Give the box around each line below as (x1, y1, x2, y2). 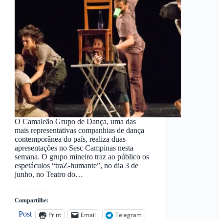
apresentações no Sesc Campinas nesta (15, 144, 133, 153)
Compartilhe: (15, 197, 48, 204)
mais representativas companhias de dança (15, 126, 144, 135)
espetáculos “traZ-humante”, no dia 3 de (15, 161, 138, 170)
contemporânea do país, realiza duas (15, 135, 126, 144)
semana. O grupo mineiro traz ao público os (15, 153, 149, 161)
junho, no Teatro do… (15, 170, 83, 179)
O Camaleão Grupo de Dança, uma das (15, 117, 136, 126)
